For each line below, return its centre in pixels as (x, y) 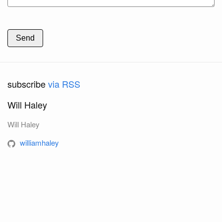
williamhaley (39, 142)
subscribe (28, 83)
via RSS (64, 83)
